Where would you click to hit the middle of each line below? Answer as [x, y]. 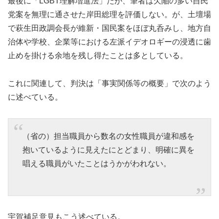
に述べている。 [35, 97]
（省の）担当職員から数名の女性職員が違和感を [108, 136]
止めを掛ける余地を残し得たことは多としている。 [98, 56]
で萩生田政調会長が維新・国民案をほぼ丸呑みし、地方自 [109, 28]
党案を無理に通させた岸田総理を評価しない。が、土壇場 [109, 15]
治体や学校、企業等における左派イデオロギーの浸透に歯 [109, 42]
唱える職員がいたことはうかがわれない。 [97, 164]
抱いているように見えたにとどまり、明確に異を [108, 150]
